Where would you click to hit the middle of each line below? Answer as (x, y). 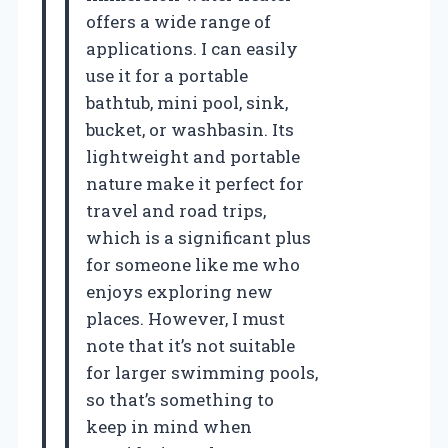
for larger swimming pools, (202, 373)
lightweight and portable (193, 157)
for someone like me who (193, 265)
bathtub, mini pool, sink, (187, 103)
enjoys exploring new (179, 292)
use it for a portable (167, 76)
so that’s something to (180, 400)
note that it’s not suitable (190, 346)
